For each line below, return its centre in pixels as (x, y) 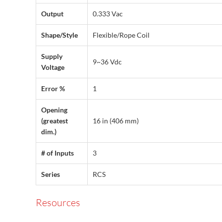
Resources (58, 202)
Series (51, 174)
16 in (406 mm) (116, 120)
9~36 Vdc (107, 61)
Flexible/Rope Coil (121, 35)
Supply (52, 56)
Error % (53, 88)
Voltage (53, 67)
